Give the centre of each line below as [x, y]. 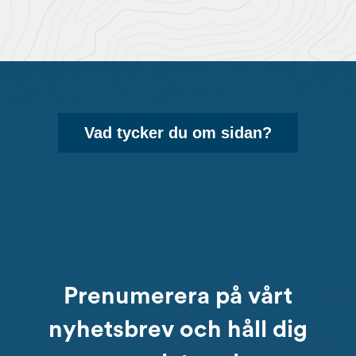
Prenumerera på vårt [178, 296]
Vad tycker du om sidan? [178, 133]
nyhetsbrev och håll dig [178, 329]
